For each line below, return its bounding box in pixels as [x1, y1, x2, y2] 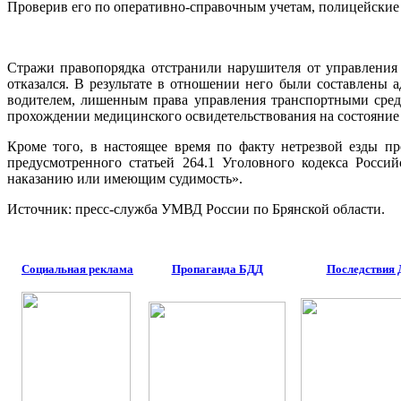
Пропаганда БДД [171, 262, 263, 277]
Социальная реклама [21, 262, 133, 277]
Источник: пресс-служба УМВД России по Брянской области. [7, 201, 385, 218]
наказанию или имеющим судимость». [7, 171, 243, 187]
